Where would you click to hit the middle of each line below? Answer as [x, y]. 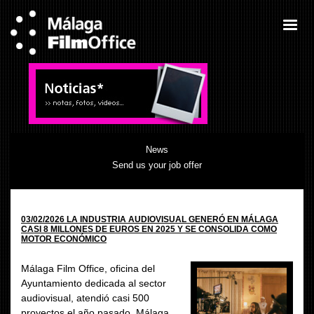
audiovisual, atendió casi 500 [85, 298]
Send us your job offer [157, 165]
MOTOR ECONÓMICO [64, 239]
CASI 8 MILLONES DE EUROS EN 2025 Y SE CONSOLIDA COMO [149, 229]
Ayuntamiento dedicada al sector [94, 283]
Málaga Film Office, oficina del [88, 268]
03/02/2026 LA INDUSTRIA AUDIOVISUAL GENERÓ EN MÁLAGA [150, 219]
